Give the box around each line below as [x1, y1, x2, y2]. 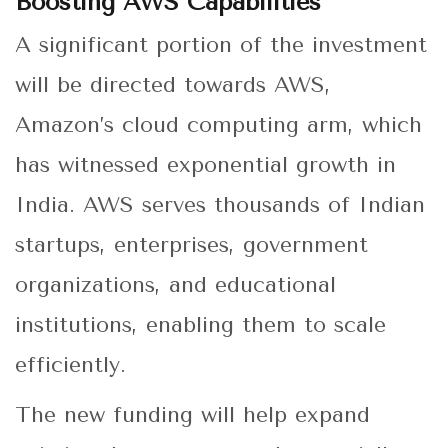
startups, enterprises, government [15, 232, 368, 259]
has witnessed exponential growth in [15, 152, 396, 179]
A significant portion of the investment [15, 32, 427, 59]
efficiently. [15, 352, 126, 379]
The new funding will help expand [15, 402, 370, 429]
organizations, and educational [15, 272, 336, 299]
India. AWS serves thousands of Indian [15, 192, 425, 219]
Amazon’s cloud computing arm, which [15, 112, 422, 139]
